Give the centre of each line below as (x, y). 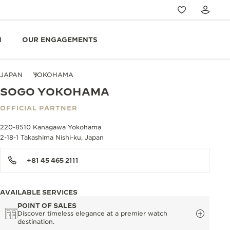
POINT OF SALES (47, 205)
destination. (36, 222)
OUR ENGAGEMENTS (60, 40)
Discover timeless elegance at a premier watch (92, 213)
